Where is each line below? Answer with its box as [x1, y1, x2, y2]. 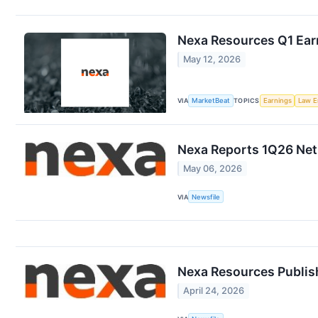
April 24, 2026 [183, 285, 245, 297]
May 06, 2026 [183, 163, 243, 175]
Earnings [263, 97, 292, 105]
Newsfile [192, 192, 221, 201]
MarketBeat [192, 97, 231, 105]
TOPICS [234, 97, 260, 105]
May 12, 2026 [183, 54, 241, 65]
